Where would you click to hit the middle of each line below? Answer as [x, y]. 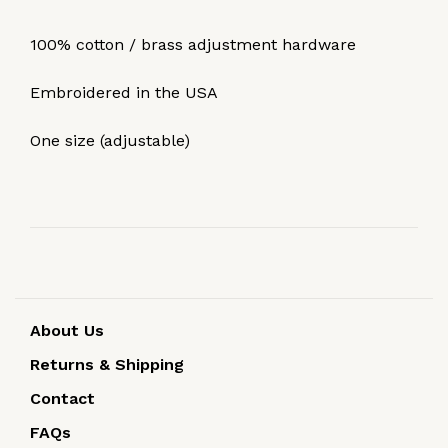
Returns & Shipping [107, 364]
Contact [62, 398]
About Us [67, 330]
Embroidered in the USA [124, 92]
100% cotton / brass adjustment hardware [193, 44]
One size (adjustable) [110, 140]
